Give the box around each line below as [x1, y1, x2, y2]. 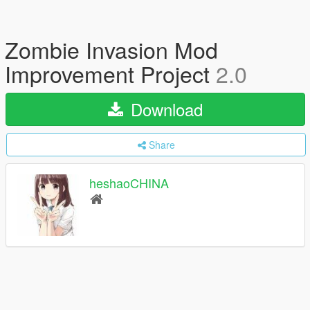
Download [126, 97, 203, 121]
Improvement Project [5, 57, 216, 89]
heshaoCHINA [89, 174, 169, 192]
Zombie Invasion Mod [5, 33, 218, 65]
